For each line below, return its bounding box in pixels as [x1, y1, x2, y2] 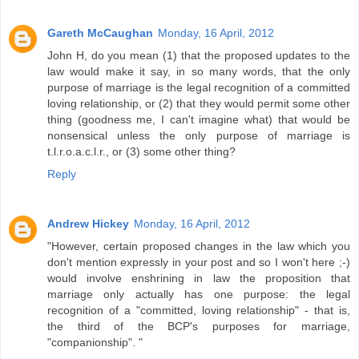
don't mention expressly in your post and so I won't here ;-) [47, 255, 350, 268]
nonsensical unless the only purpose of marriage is [47, 128, 350, 142]
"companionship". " [47, 335, 143, 349]
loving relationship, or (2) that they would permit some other [47, 96, 350, 110]
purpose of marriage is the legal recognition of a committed [47, 80, 350, 94]
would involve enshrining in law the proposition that [47, 271, 350, 284]
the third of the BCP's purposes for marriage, [47, 319, 350, 333]
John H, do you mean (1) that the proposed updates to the [47, 48, 350, 62]
